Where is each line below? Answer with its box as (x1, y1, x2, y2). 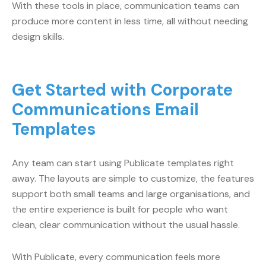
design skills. (12, 30, 64, 43)
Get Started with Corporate (12, 79, 233, 101)
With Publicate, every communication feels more (12, 251, 220, 263)
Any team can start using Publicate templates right (12, 157, 234, 169)
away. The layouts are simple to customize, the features (12, 172, 254, 185)
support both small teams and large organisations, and (12, 188, 250, 200)
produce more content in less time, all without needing (12, 15, 248, 27)
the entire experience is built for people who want (12, 203, 228, 216)
